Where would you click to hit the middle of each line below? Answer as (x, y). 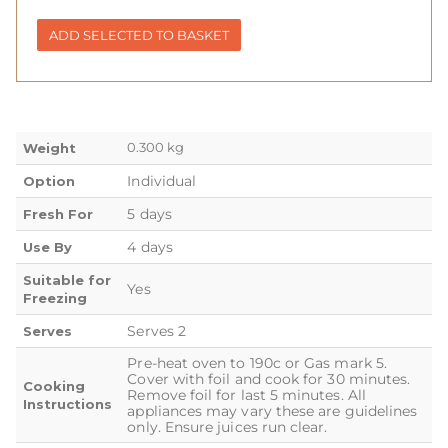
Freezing (55, 297)
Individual (162, 180)
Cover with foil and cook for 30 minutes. (269, 378)
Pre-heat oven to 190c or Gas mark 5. (257, 362)
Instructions (68, 403)
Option (49, 180)
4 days (150, 246)
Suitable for (67, 279)
